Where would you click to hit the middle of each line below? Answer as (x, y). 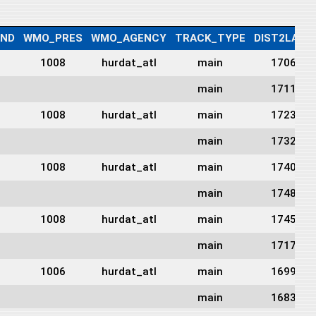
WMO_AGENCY (129, 38)
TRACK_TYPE (210, 38)
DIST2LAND (284, 38)
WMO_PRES (53, 38)
